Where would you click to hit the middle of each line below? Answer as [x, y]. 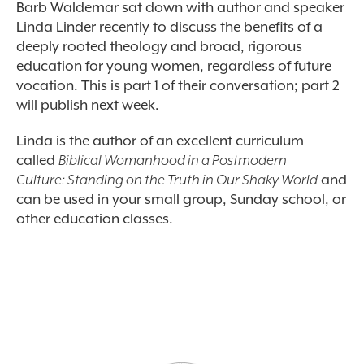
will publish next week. [88, 105]
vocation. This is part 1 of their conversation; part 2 [178, 85]
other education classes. [95, 219]
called [37, 160]
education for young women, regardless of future [174, 66]
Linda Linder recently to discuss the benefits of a [169, 27]
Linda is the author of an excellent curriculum [160, 141]
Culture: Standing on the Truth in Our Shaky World [167, 180]
